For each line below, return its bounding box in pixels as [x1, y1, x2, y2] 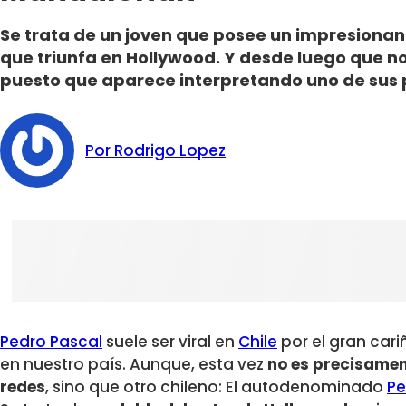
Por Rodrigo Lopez [85, 139, 227, 161]
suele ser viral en [102, 331, 238, 353]
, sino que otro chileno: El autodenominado [45, 376, 387, 399]
